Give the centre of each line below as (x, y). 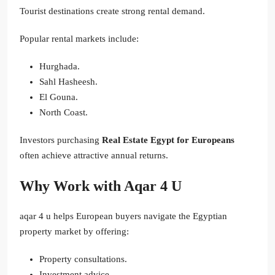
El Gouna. (59, 97)
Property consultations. (83, 259)
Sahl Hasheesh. (68, 82)
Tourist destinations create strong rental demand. (112, 11)
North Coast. (64, 113)
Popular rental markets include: (79, 39)
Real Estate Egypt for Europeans (168, 140)
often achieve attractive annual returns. (94, 156)
